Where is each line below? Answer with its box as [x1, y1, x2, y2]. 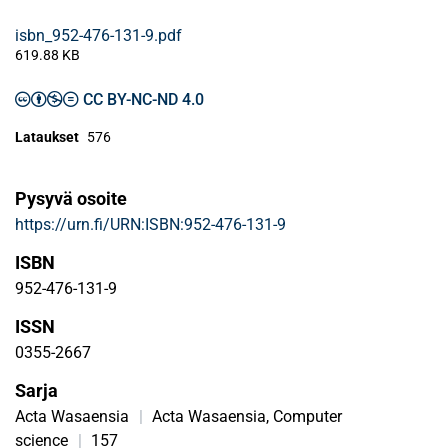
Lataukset [15, 129, 79, 145]
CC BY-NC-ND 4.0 [83, 90, 204, 109]
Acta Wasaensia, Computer [152, 407, 343, 426]
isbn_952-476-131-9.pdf [15, 26, 182, 45]
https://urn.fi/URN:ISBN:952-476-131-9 [15, 215, 286, 234]
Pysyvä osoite [15, 188, 127, 209]
